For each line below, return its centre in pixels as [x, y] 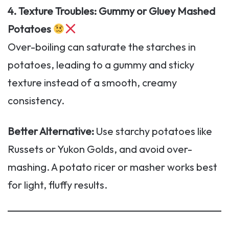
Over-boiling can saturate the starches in [102, 47]
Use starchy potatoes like [153, 131]
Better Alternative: [51, 131]
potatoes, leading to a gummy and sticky [101, 65]
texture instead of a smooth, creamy [92, 83]
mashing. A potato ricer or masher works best [112, 167]
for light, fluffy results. [58, 185]
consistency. [36, 101]
